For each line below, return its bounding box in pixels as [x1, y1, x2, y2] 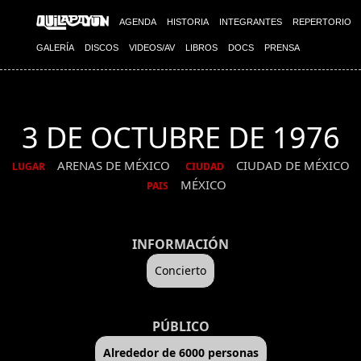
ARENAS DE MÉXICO [56, 157, 173, 173]
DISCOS [85, 43, 118, 52]
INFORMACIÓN [132, 234, 229, 253]
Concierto [155, 262, 206, 278]
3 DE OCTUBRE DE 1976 [21, 118, 340, 157]
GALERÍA [36, 43, 74, 52]
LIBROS [185, 43, 218, 52]
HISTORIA [167, 17, 209, 27]
